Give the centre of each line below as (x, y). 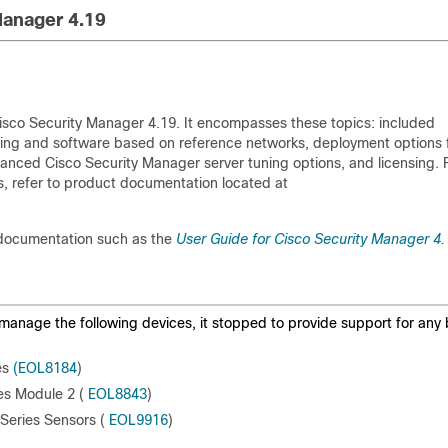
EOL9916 (138, 420)
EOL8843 (117, 394)
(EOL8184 (45, 368)
